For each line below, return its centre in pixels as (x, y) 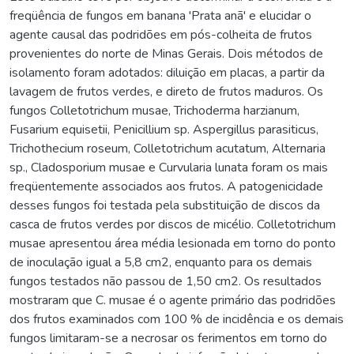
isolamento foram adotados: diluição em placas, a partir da (167, 72)
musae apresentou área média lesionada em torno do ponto (173, 243)
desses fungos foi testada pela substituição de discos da (165, 205)
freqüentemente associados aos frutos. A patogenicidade (166, 186)
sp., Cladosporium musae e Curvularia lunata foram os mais (169, 167)
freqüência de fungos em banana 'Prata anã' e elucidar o (160, 15)
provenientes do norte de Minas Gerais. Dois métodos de (166, 53)
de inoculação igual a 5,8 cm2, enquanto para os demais (161, 262)
